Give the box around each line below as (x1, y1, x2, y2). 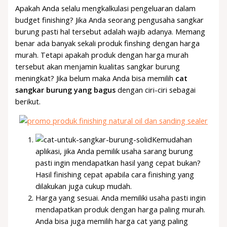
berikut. (15, 96, 41, 107)
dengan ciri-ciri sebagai (116, 85, 196, 95)
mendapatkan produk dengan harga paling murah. (35, 204, 206, 215)
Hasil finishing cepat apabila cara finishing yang (35, 169, 195, 180)
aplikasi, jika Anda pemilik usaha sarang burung (35, 146, 194, 157)
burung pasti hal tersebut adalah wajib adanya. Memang (15, 26, 206, 37)
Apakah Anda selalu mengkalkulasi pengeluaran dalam (15, 3, 196, 14)
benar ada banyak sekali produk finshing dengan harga (15, 38, 200, 49)
